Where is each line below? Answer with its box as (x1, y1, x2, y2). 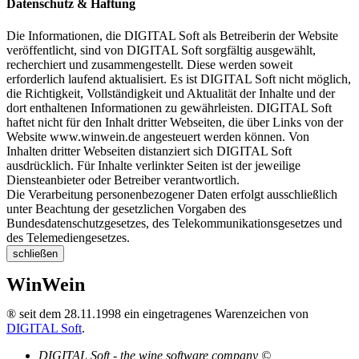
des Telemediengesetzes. (6, 230, 130, 244)
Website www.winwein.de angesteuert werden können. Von (6, 129, 309, 143)
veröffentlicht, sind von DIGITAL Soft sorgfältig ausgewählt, (6, 42, 316, 57)
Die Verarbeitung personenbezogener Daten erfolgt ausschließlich (6, 187, 337, 201)
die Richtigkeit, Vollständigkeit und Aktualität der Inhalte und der (6, 86, 335, 100)
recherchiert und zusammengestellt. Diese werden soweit (6, 57, 292, 71)
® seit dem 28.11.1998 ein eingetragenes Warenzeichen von (6, 306, 309, 321)
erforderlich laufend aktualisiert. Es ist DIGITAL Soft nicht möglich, (6, 71, 351, 86)
